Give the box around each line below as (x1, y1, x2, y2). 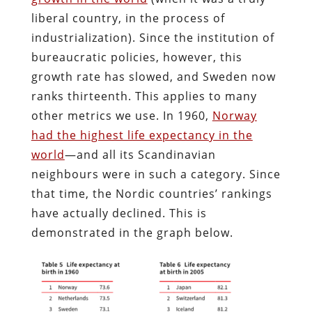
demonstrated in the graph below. (31, 224, 233, 240)
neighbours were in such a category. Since (31, 166, 281, 182)
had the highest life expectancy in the (31, 127, 253, 143)
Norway (212, 107, 257, 123)
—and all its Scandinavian (64, 146, 216, 162)
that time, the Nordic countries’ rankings (31, 185, 272, 201)
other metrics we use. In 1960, (31, 107, 212, 123)
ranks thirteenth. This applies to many (31, 88, 257, 104)
